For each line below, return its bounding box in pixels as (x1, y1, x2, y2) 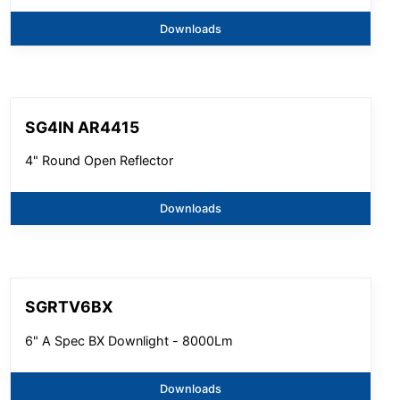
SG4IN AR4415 (25, 117, 140, 137)
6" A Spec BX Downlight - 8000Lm (25, 332, 234, 348)
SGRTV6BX (25, 297, 114, 317)
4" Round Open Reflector (25, 153, 174, 168)
